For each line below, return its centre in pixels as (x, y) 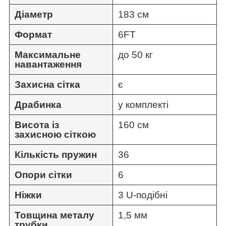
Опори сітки (43, 175)
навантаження (48, 64)
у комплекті (143, 104)
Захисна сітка (47, 84)
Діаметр (34, 14)
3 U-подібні (143, 195)
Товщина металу (54, 215)
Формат (33, 34)
